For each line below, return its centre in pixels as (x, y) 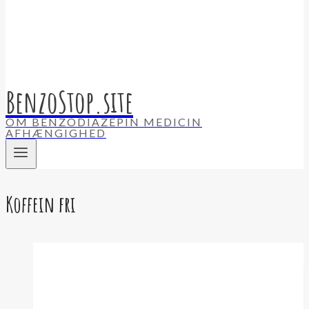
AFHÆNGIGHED (56, 133)
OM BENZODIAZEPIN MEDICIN (104, 122)
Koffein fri (41, 203)
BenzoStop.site (69, 101)
